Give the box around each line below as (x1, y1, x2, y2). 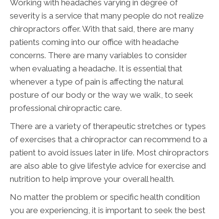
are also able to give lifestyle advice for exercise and (10, 161, 206, 171)
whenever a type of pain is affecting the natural (10, 77, 183, 87)
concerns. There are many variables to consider (10, 50, 187, 61)
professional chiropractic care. (10, 103, 122, 113)
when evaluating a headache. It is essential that (10, 64, 182, 74)
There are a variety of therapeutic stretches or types (10, 121, 206, 131)
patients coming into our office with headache (10, 37, 179, 47)
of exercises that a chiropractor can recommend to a (10, 134, 207, 145)
